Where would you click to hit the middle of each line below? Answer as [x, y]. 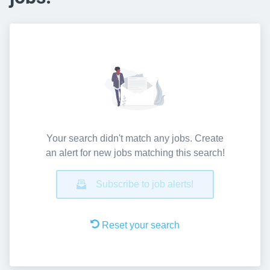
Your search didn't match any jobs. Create [135, 138]
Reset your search [141, 225]
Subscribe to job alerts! [145, 184]
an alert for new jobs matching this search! [135, 152]
